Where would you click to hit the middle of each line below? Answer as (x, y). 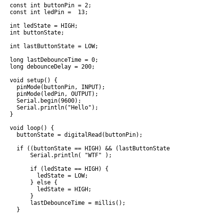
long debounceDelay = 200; (52, 67)
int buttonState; (37, 33)
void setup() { (34, 81)
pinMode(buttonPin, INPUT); (57, 87)
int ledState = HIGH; (44, 26)
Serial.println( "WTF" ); (61, 155)
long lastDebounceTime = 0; (54, 60)
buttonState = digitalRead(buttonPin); (76, 135)
